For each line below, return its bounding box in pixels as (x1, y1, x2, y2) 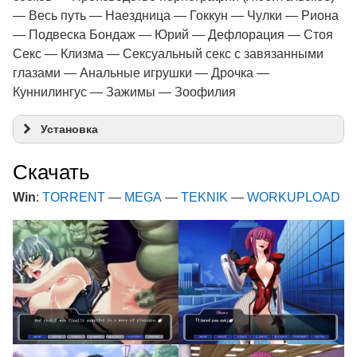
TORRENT (42, 190, 105, 204)
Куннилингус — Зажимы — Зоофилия (13, 85, 236, 99)
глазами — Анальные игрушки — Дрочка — (13, 66, 269, 80)
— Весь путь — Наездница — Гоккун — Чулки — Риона (13, 9, 339, 22)
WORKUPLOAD (247, 190, 340, 204)
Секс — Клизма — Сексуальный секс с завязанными (13, 47, 324, 61)
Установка (41, 123, 98, 135)
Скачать (13, 160, 90, 184)
